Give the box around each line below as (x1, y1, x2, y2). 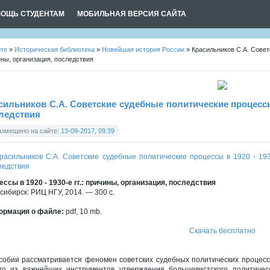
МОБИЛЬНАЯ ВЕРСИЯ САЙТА (77, 10, 186, 18)
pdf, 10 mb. (64, 207, 102, 216)
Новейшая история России (102, 46, 184, 53)
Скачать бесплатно (189, 227, 256, 235)
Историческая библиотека (14, 46, 95, 53)
